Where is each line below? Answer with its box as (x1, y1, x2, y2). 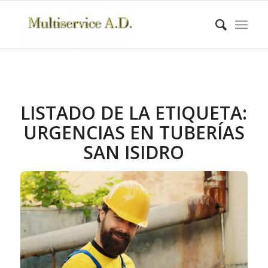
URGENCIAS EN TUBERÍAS (23, 120, 245, 145)
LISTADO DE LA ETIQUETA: (20, 100, 248, 125)
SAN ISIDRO (83, 140, 185, 165)
